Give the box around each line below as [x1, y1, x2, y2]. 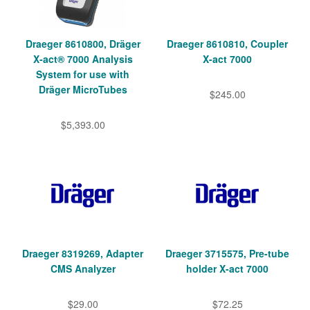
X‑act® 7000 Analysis [33, 52, 133, 66]
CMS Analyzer [50, 262, 116, 276]
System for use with [36, 67, 129, 82]
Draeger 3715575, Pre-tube [165, 246, 289, 261]
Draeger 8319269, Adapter [22, 246, 143, 261]
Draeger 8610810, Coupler [167, 37, 288, 51]
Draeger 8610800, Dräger [25, 37, 140, 51]
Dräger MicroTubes [38, 82, 127, 97]
